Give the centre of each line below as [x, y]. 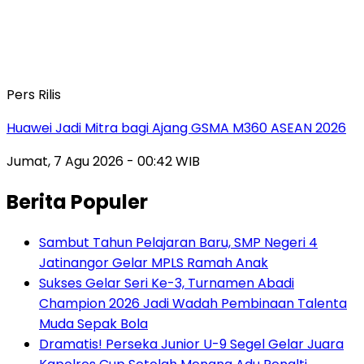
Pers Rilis [34, 94]
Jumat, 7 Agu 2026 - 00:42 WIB [103, 161]
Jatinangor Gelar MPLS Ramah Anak [154, 262]
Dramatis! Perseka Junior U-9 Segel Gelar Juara [191, 344]
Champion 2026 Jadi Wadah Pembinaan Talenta [193, 303]
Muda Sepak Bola [93, 323]
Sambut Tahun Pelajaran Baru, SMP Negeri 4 [178, 242]
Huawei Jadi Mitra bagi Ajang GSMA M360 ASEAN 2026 [176, 128]
